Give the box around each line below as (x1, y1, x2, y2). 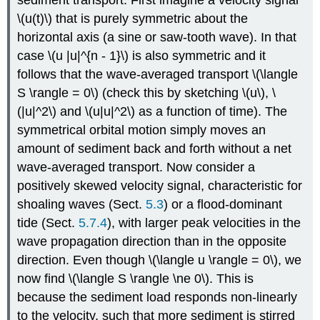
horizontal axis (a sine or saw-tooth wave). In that (17, 30, 297, 45)
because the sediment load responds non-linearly (17, 290, 298, 305)
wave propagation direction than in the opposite (17, 234, 287, 249)
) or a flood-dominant (164, 197, 283, 212)
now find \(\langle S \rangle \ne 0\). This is (17, 271, 254, 286)
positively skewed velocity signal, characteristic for (17, 179, 303, 194)
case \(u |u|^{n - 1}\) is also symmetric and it (17, 49, 266, 64)
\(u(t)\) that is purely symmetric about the (17, 11, 249, 26)
